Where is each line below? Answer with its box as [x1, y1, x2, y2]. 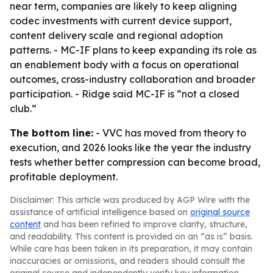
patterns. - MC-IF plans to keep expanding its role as [10, 44, 257, 56]
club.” [10, 102, 37, 115]
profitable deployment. [10, 171, 118, 183]
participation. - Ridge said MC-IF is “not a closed [10, 88, 239, 100]
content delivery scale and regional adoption [10, 29, 223, 41]
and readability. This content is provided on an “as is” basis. [10, 231, 253, 242]
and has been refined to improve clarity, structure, [41, 219, 247, 230]
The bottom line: [10, 127, 93, 139]
